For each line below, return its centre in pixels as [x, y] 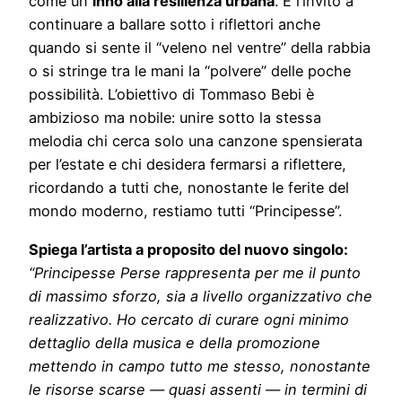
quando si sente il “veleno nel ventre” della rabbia [200, 48]
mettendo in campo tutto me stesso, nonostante [200, 366]
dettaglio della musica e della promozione [175, 342]
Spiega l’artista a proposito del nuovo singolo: [188, 249]
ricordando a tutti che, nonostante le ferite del [189, 188]
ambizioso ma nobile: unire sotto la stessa [175, 118]
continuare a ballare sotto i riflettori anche [175, 25]
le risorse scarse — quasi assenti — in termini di [198, 389]
